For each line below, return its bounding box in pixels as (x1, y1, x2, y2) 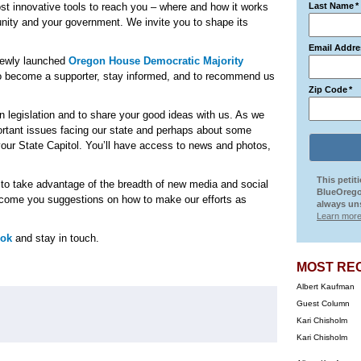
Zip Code (309, 85, 347, 94)
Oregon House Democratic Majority (68, 55, 243, 67)
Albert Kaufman (297, 282, 355, 291)
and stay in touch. (12, 232, 99, 244)
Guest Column (297, 299, 350, 308)
